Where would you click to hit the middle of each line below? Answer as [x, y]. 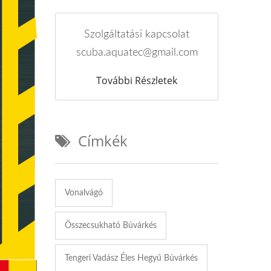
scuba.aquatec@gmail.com [137, 52]
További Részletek [137, 80]
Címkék [103, 140]
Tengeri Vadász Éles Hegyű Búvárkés [131, 258]
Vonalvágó [84, 193]
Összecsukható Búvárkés [111, 225]
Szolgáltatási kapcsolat [137, 34]
